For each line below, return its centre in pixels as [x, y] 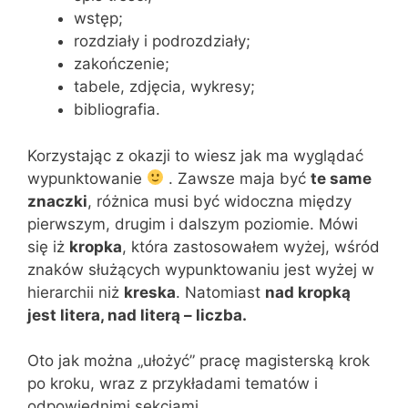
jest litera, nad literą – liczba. [137, 315]
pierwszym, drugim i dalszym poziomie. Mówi [193, 224]
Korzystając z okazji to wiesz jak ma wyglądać [195, 155]
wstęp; [98, 18]
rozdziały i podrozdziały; [162, 41]
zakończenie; [122, 64]
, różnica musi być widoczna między [219, 201]
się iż [48, 246]
